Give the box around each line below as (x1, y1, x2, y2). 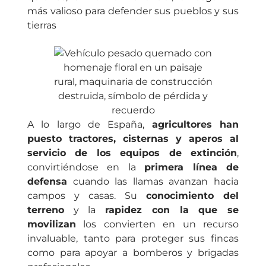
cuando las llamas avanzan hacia (67, 175, 239, 187)
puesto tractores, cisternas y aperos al (27, 132, 239, 144)
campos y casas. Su (27, 189, 146, 201)
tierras (27, 20, 56, 31)
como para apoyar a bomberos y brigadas (27, 246, 239, 258)
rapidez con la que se (105, 204, 239, 216)
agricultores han (151, 118, 239, 130)
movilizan (27, 218, 76, 230)
